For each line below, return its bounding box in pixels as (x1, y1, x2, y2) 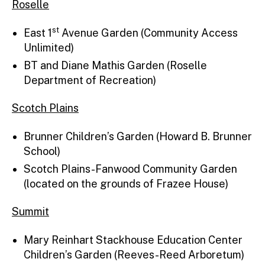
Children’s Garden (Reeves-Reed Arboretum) (24, 248, 244, 261)
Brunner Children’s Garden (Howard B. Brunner (24, 130, 252, 143)
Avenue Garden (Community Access (59, 26, 238, 39)
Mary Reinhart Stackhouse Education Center (24, 233, 243, 246)
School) (24, 144, 60, 157)
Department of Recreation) (24, 73, 156, 86)
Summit (12, 205, 49, 218)
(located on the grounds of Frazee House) (24, 177, 228, 190)
